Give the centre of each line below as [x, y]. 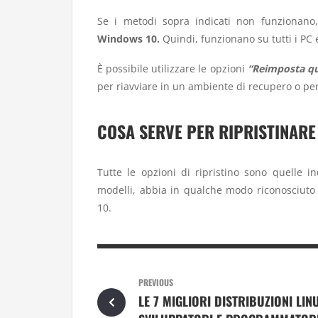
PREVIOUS [155, 283]
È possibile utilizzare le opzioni [172, 69]
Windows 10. [128, 38]
